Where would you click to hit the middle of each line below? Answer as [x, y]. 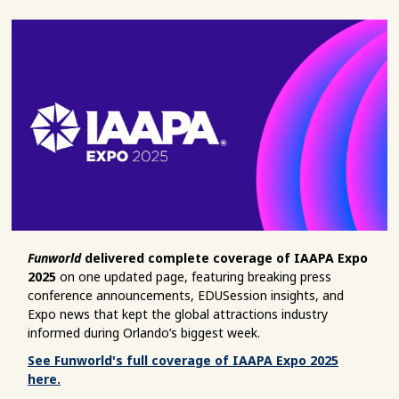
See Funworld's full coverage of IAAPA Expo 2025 [183, 360]
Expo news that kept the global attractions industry [178, 313]
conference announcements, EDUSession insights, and [186, 295]
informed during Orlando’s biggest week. [144, 332]
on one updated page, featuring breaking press [194, 276]
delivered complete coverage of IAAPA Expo [224, 257]
